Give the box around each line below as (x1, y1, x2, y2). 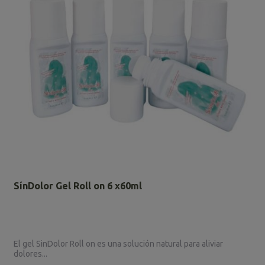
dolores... (14, 248, 48, 258)
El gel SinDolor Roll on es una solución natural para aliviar (14, 238, 224, 248)
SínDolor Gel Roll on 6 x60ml (14, 180, 143, 191)
